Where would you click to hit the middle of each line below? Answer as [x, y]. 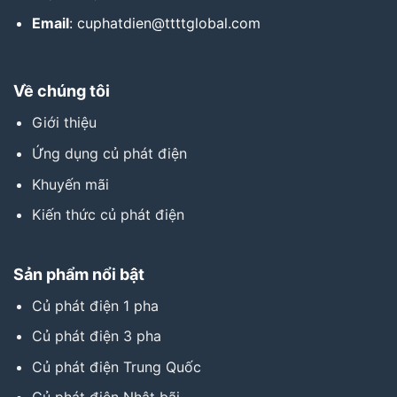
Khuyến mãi [70, 184]
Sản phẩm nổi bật [78, 274]
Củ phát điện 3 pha [96, 336]
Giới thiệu [64, 123]
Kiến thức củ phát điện [108, 215]
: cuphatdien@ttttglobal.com [164, 23]
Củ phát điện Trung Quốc [116, 366]
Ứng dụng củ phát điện [109, 154]
